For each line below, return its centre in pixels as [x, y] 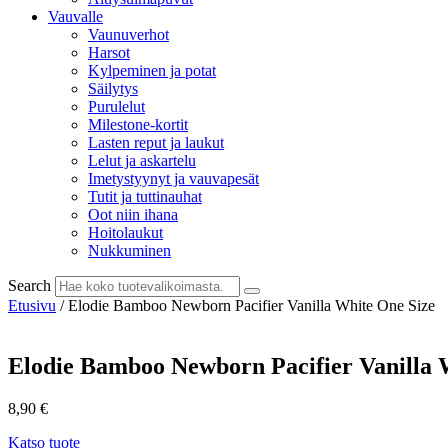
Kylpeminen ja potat [152, 70]
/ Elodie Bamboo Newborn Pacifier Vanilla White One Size [245, 305]
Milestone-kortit [138, 124]
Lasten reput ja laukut [156, 142]
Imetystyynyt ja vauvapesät [173, 178]
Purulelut [116, 106]
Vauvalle [75, 16]
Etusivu [32, 305]
